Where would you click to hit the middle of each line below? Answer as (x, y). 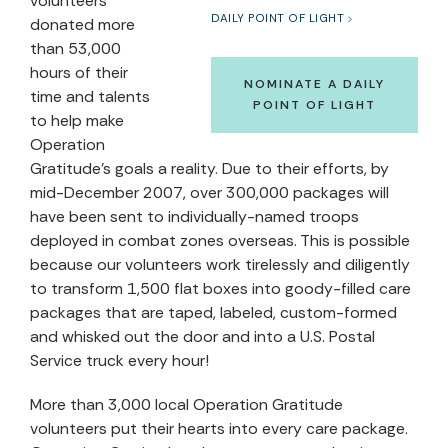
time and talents (90, 96)
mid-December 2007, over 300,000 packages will (209, 192)
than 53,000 (75, 48)
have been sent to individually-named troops (194, 216)
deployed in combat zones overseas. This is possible (220, 240)
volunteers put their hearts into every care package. (219, 428)
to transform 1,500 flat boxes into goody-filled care (220, 288)
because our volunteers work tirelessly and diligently (220, 264)
